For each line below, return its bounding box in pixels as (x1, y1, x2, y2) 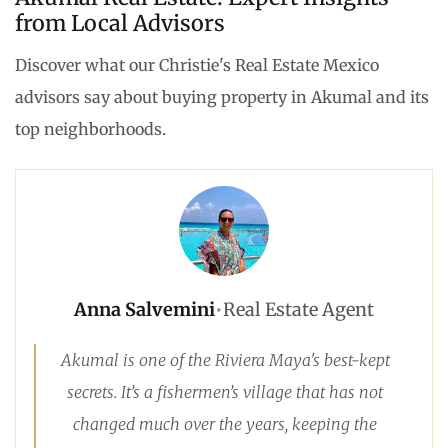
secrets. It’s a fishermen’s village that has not (67, 382, 383, 403)
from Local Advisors (15, 10, 225, 38)
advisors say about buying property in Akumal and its (15, 87, 429, 108)
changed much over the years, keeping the (73, 414, 377, 435)
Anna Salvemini (74, 298, 215, 322)
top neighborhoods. (15, 119, 166, 140)
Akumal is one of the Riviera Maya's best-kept (60, 350, 390, 371)
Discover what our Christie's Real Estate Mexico (15, 55, 379, 76)
